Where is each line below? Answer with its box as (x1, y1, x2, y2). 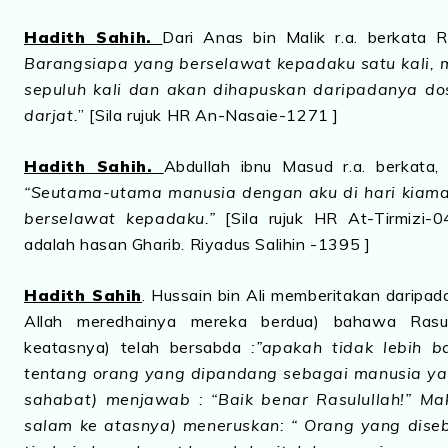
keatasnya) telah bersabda (24, 336, 252, 357)
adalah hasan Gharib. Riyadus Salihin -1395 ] (24, 233, 371, 254)
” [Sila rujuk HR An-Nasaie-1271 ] (78, 104, 340, 125)
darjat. (24, 104, 79, 125)
